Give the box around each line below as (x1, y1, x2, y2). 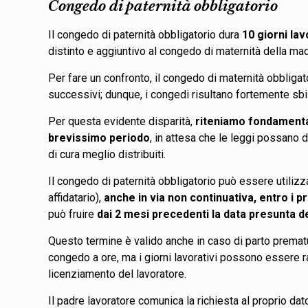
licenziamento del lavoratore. (48, 267, 192, 280)
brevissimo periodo (48, 131, 151, 144)
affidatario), (48, 190, 104, 204)
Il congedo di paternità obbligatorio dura (48, 27, 243, 41)
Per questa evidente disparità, (48, 114, 196, 128)
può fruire (48, 207, 98, 221)
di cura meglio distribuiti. (48, 147, 169, 161)
